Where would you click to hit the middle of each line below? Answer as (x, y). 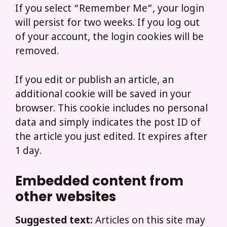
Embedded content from (99, 181)
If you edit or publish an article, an (94, 81)
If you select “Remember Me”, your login (110, 10)
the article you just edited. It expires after (111, 137)
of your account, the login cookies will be (109, 38)
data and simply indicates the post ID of (108, 123)
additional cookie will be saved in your (103, 95)
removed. (37, 52)
